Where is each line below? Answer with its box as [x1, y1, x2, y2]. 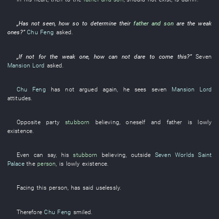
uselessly [95, 184, 120, 192]
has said [70, 184, 94, 192]
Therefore [16, 208, 42, 216]
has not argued [50, 85, 98, 93]
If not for [18, 52, 46, 60]
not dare [121, 52, 146, 60]
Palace [7, 160, 24, 168]
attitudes [7, 94, 31, 102]
